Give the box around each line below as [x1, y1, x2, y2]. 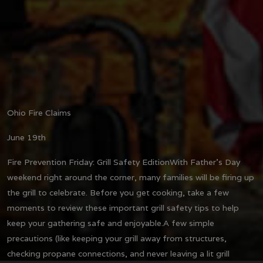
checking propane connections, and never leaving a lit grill [7, 248, 230, 259]
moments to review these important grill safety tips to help [7, 202, 239, 213]
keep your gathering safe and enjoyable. [7, 217, 163, 228]
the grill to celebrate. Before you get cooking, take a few [7, 187, 229, 198]
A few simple [163, 217, 214, 228]
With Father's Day [170, 156, 240, 167]
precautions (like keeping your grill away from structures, [7, 232, 227, 244]
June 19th [7, 131, 46, 143]
